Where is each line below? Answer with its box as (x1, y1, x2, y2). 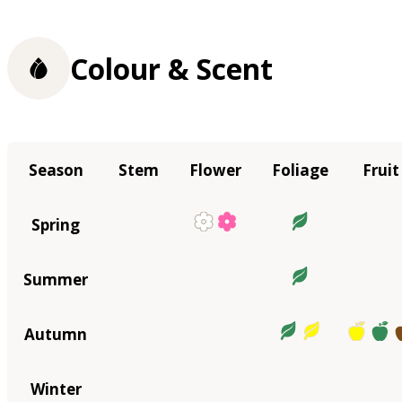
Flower (189, 159, 241, 180)
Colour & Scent (70, 48, 273, 88)
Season (28, 159, 83, 180)
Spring (31, 214, 80, 235)
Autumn (24, 323, 87, 345)
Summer (23, 268, 88, 290)
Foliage (272, 159, 328, 180)
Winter (30, 378, 82, 399)
